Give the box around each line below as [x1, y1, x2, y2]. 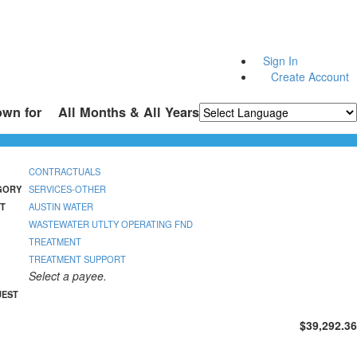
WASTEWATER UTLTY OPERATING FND [29, 218, 193, 231]
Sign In [263, 53, 298, 69]
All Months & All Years [58, 102, 199, 121]
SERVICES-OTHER [29, 182, 106, 196]
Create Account [271, 69, 349, 85]
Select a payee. [29, 268, 107, 284]
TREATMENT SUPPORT [29, 253, 126, 266]
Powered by [199, 121, 262, 138]
